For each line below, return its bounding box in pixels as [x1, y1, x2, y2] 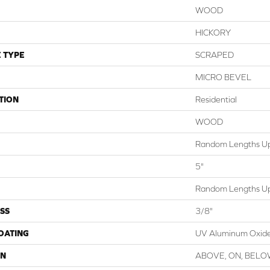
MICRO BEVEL [195, 72, 251, 82]
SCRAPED [195, 49, 234, 60]
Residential [195, 94, 237, 104]
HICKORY [195, 27, 231, 37]
